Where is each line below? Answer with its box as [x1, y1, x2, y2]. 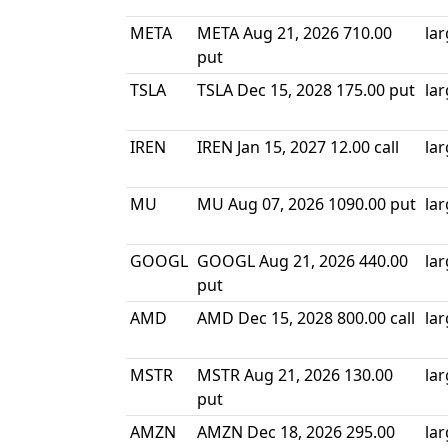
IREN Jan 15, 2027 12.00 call [197, 136, 399, 158]
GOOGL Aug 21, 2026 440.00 [197, 250, 408, 272]
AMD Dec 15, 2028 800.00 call [197, 307, 415, 329]
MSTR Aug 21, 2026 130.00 [197, 364, 393, 386]
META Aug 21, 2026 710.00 [197, 22, 392, 44]
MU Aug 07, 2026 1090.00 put [197, 193, 416, 215]
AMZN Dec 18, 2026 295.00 [197, 421, 395, 443]
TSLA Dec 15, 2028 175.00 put [197, 79, 415, 101]
